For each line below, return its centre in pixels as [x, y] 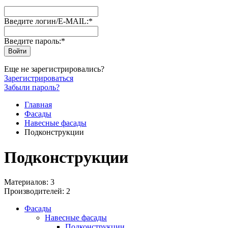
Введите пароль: [33, 41]
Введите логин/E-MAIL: [46, 21]
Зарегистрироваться [39, 78]
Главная [38, 105]
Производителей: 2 [37, 191]
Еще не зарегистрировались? [54, 69]
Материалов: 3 [29, 182]
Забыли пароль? [32, 88]
